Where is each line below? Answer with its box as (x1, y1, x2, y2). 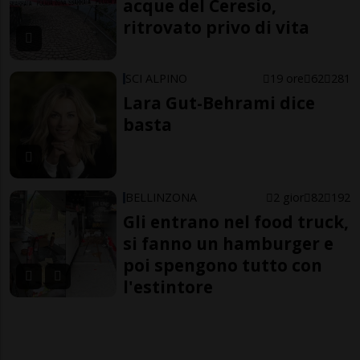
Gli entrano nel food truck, (123, 210, 350, 233)
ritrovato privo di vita (123, 16, 310, 39)
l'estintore (123, 275, 214, 298)
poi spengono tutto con (123, 253, 323, 276)
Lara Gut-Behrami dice (123, 92, 316, 114)
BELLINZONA (125, 189, 198, 205)
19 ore (269, 71, 304, 86)
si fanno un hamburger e (123, 231, 334, 255)
